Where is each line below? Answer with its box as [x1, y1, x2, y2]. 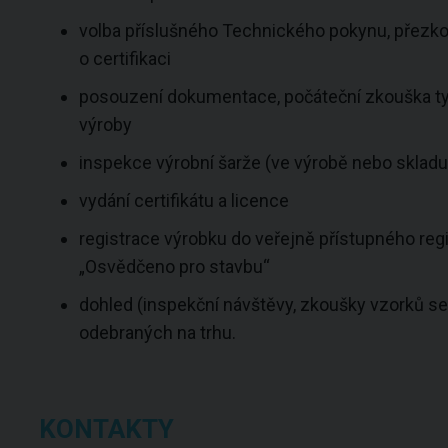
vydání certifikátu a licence [78, 190, 289, 211]
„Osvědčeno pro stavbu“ [78, 256, 270, 277]
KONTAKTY [38, 414, 174, 444]
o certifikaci [78, 48, 171, 69]
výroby [78, 114, 132, 135]
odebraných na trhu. [78, 322, 236, 343]
